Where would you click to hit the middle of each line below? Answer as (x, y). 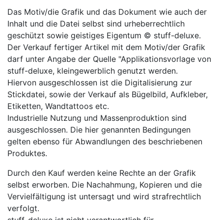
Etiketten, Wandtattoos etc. (59, 106)
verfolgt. (23, 208)
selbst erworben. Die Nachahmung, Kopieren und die (105, 184)
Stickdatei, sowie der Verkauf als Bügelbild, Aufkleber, (108, 94)
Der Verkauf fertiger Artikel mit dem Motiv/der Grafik (106, 47)
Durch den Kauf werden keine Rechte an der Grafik (102, 173)
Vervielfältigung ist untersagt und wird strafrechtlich (104, 196)
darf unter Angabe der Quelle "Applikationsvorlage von (109, 59)
